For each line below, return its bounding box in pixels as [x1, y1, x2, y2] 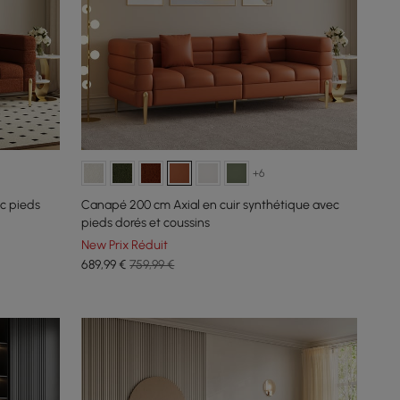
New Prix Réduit [81, 237, 169, 253]
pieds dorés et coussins [81, 214, 211, 230]
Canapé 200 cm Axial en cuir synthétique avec [81, 196, 340, 212]
